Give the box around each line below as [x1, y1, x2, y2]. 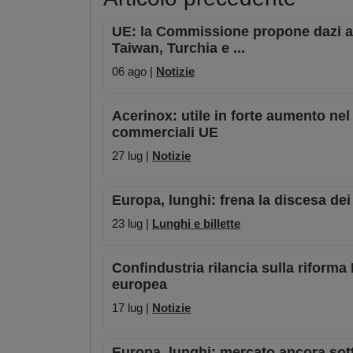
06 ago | [112, 65, 156, 79]
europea [112, 277, 167, 293]
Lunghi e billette [152, 217, 240, 231]
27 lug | [112, 149, 152, 163]
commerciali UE [112, 124, 218, 141]
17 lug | [112, 301, 152, 315]
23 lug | [112, 217, 152, 231]
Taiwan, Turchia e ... [112, 40, 245, 57]
